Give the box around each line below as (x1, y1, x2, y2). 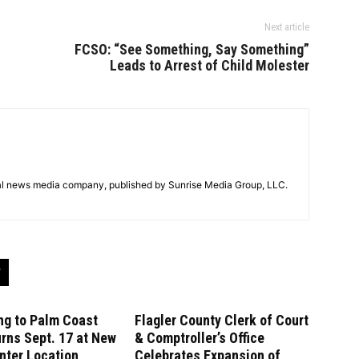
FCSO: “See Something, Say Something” (75, 41, 309, 58)
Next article (264, 22, 309, 34)
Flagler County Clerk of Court (135, 312, 309, 329)
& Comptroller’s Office (135, 329, 264, 347)
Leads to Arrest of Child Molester (110, 57, 309, 75)
